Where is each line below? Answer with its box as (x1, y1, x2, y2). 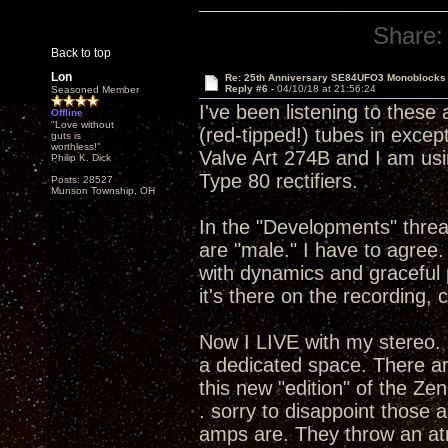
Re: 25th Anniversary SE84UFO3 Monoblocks (224, 72, 446, 83)
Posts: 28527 (51, 174, 113, 185)
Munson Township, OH (51, 185, 155, 196)
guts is (51, 130, 81, 141)
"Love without (51, 119, 114, 130)
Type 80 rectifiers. (199, 170, 358, 192)
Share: (373, 22, 444, 49)
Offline (51, 107, 83, 118)
